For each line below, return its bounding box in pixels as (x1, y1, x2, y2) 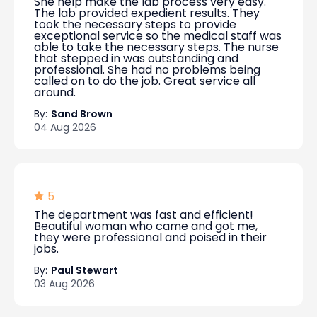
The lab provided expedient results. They (34, 5, 260, 21)
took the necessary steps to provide (34, 16, 236, 33)
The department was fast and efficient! (34, 207, 253, 223)
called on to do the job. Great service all (34, 73, 255, 89)
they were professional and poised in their (34, 229, 267, 246)
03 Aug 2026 (34, 277, 95, 291)
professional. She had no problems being (34, 62, 260, 78)
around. (34, 84, 76, 100)
